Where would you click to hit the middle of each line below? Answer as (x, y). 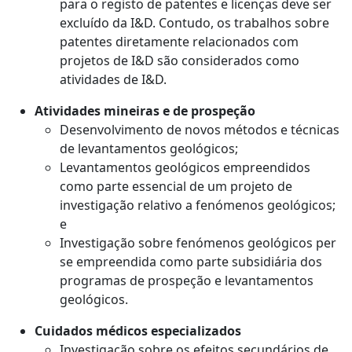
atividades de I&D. (113, 80)
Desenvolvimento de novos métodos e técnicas (200, 130)
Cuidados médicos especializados (138, 331)
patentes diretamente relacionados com (179, 42)
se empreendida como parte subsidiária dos (191, 262)
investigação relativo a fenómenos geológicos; (198, 205)
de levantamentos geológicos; (149, 149)
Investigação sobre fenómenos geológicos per (198, 243)
